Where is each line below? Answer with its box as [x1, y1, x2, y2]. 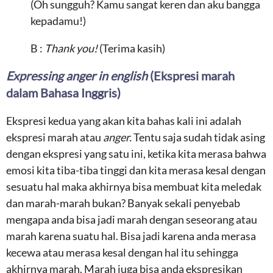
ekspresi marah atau [6, 130, 103, 144]
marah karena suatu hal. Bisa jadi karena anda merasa [6, 229, 256, 243]
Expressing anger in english [6, 68, 150, 83]
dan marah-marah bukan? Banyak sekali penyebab [6, 196, 240, 210]
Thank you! [44, 41, 99, 55]
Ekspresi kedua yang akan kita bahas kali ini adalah [6, 114, 241, 127]
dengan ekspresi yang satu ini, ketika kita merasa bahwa [6, 147, 266, 160]
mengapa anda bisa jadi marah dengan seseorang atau [6, 213, 257, 226]
